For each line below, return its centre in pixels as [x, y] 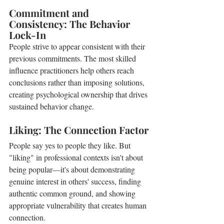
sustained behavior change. [51, 106]
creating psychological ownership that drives [79, 94]
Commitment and [50, 13]
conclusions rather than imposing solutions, [78, 82]
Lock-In [27, 35]
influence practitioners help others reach [72, 70]
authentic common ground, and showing [73, 193]
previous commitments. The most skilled [73, 58]
